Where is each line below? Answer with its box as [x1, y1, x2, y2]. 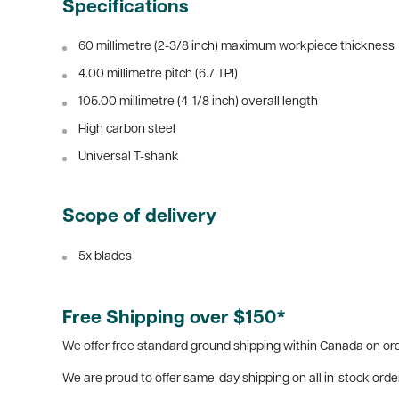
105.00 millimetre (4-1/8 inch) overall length [78, 95, 318, 110]
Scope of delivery [62, 208, 216, 227]
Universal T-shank [78, 151, 179, 165]
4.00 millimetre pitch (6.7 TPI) [78, 68, 238, 82]
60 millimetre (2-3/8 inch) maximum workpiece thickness [78, 40, 395, 54]
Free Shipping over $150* [62, 309, 286, 329]
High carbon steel [78, 123, 175, 137]
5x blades [78, 250, 132, 265]
